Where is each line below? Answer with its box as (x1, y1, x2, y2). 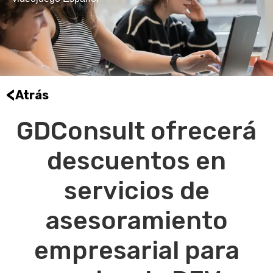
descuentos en (47, 146, 226, 176)
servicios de (63, 176, 210, 206)
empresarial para (34, 236, 239, 266)
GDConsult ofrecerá (16, 116, 257, 146)
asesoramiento (45, 206, 228, 236)
